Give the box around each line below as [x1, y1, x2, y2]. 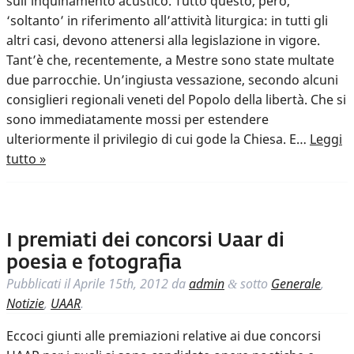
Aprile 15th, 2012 [73, 275, 168, 293]
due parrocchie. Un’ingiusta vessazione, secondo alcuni [6, 71, 338, 89]
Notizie [6, 295, 44, 313]
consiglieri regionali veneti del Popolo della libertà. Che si [6, 91, 346, 109]
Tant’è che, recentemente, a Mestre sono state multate [6, 51, 334, 70]
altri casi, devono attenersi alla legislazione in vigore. [6, 32, 320, 50]
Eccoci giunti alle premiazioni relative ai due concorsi [6, 327, 321, 345]
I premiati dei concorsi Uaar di [6, 232, 284, 251]
